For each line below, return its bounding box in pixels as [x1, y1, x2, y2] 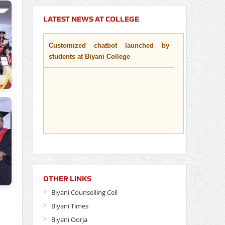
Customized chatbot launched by [48, 25, 169, 33]
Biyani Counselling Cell [51, 187, 118, 197]
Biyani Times [51, 201, 88, 210]
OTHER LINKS [43, 174, 91, 183]
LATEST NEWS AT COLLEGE [43, 14, 139, 24]
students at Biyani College [48, 36, 130, 44]
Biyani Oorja [51, 214, 87, 224]
